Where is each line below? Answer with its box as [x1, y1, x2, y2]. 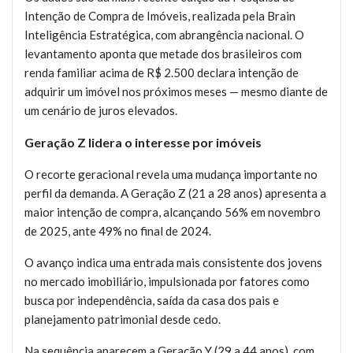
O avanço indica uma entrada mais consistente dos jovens [24, 255, 322, 270]
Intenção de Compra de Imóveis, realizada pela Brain [24, 9, 295, 24]
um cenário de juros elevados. [24, 103, 177, 118]
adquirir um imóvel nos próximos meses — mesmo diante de [24, 84, 328, 99]
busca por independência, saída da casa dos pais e [24, 293, 279, 308]
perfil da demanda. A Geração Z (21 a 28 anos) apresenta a [24, 186, 326, 201]
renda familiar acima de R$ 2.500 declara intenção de [24, 65, 299, 80]
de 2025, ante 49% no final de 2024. [24, 224, 211, 239]
